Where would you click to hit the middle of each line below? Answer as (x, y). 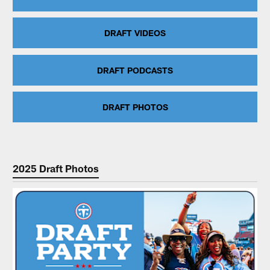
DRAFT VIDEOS (135, 33)
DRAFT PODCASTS (135, 70)
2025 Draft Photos (55, 168)
